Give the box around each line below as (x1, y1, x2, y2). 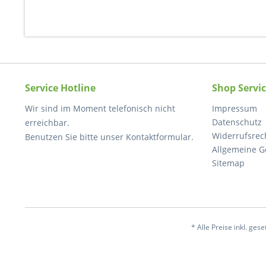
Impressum (212, 103, 257, 114)
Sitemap (212, 157, 245, 169)
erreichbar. (25, 117, 69, 128)
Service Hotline (25, 81, 96, 94)
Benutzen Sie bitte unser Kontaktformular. (25, 131, 194, 142)
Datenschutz (212, 116, 262, 128)
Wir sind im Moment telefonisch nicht (25, 103, 175, 114)
